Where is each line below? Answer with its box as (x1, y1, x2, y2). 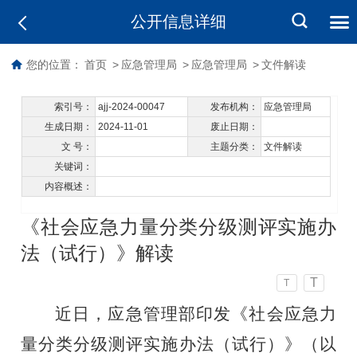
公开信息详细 (131, 13, 226, 30)
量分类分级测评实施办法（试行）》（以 (21, 334, 336, 354)
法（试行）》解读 (21, 241, 175, 264)
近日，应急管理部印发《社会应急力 (55, 304, 336, 324)
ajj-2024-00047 (98, 100, 166, 112)
